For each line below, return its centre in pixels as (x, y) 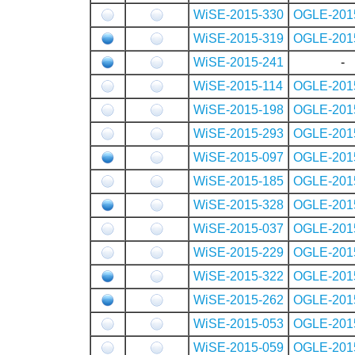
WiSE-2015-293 (238, 133)
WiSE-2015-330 (238, 14)
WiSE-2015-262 (238, 300)
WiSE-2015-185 (238, 181)
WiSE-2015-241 (238, 62)
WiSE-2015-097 (238, 157)
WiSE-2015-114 (238, 86)
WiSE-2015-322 (238, 276)
